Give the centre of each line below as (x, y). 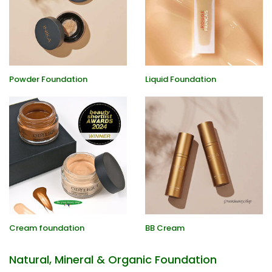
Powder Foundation (48, 79)
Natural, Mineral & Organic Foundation (113, 260)
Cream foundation (47, 228)
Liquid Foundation (181, 79)
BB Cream (165, 228)
